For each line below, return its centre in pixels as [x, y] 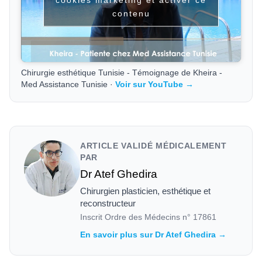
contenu [131, 13]
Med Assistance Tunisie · [68, 85]
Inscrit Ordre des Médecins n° [137, 218]
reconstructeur [108, 203]
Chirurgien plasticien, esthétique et [145, 191]
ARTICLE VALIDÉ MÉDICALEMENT [154, 146]
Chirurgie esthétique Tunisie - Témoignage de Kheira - [122, 73]
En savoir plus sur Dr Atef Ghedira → [153, 234]
